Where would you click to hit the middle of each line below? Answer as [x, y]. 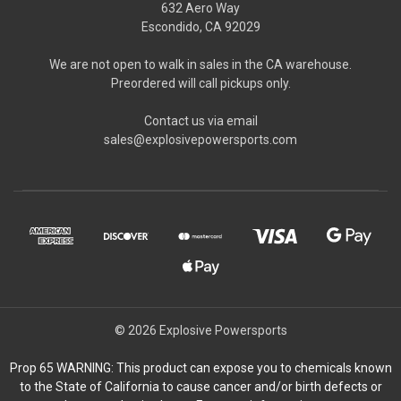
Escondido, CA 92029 [200, 26]
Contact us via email [200, 120]
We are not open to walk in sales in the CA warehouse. [200, 64]
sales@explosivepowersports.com [200, 139]
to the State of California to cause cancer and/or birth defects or [200, 386]
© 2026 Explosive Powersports [200, 330]
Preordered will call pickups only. [200, 83]
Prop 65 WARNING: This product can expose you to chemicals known [200, 367]
